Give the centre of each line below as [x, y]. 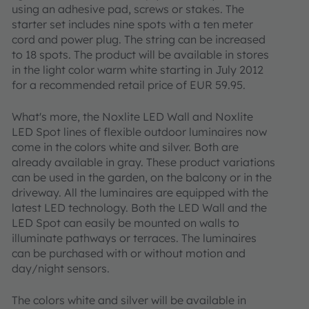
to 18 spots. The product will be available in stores [140, 54]
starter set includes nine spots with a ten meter [132, 24]
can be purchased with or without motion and [129, 253]
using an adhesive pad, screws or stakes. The [128, 9]
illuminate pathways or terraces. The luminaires [134, 238]
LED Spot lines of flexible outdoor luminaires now [139, 131]
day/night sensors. [61, 268]
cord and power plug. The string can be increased [139, 39]
